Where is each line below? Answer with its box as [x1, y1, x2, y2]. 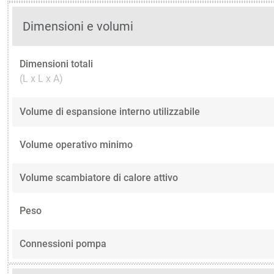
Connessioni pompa [20, 237, 106, 250]
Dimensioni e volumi [23, 18, 134, 34]
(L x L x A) [20, 72, 63, 84]
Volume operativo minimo [20, 138, 133, 150]
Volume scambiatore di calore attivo [20, 171, 178, 183]
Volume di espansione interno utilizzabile [20, 105, 200, 117]
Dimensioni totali [20, 57, 93, 70]
